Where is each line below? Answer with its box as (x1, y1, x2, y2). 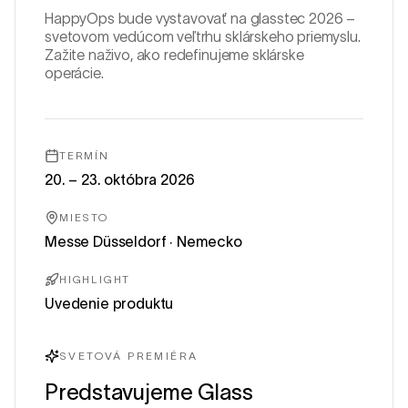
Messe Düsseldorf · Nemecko (45, 233, 242, 250)
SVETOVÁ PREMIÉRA (59, 350, 199, 362)
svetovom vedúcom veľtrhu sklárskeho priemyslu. (45, 28, 361, 45)
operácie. (45, 65, 104, 81)
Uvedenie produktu (45, 295, 174, 311)
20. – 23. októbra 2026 (45, 171, 195, 188)
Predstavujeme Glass (45, 380, 253, 404)
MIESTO (59, 211, 108, 223)
